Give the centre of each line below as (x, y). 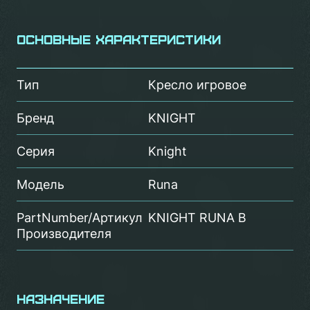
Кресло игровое (197, 85)
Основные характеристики (119, 39)
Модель (40, 184)
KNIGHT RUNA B (197, 218)
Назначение (61, 299)
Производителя (64, 234)
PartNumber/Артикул (80, 218)
